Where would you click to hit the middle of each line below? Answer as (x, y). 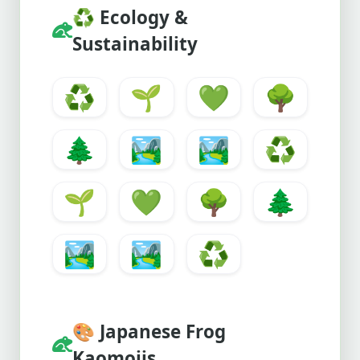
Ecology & (141, 17)
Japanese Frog (160, 331)
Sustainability (135, 44)
